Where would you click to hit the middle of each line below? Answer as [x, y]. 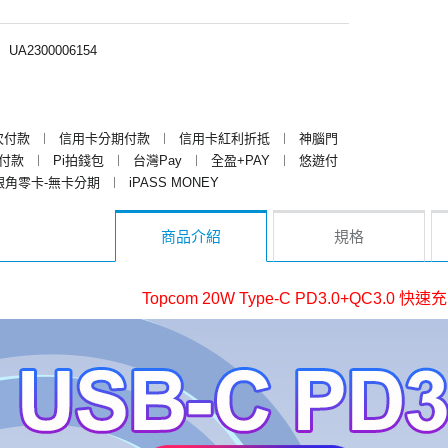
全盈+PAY [240, 160]
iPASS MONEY [174, 182]
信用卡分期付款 [104, 138]
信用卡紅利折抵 [224, 138]
